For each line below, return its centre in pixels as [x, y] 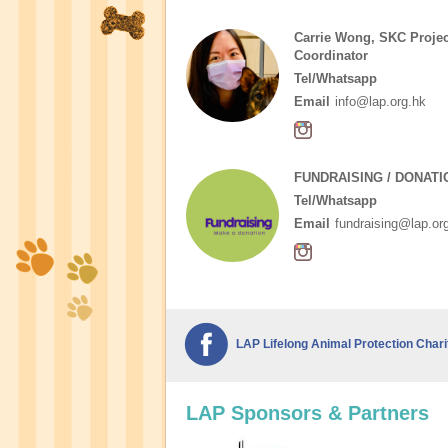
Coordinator [330, 55]
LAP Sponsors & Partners [307, 413]
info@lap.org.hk [380, 101]
